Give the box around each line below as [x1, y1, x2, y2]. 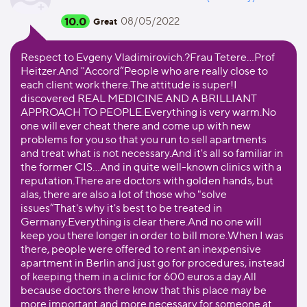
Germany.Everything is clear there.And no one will [21, 215, 262, 228]
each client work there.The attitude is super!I [21, 78, 237, 91]
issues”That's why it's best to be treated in [21, 201, 222, 214]
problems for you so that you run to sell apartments [21, 133, 267, 146]
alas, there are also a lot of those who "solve [21, 188, 227, 201]
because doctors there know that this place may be [21, 284, 267, 297]
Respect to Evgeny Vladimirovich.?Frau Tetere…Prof [21, 51, 275, 64]
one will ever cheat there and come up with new [21, 119, 251, 132]
